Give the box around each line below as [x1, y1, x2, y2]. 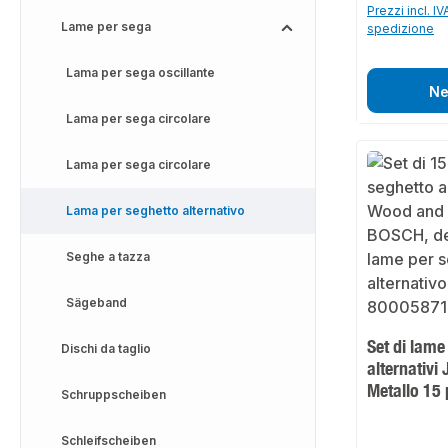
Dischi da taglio [61, 341, 151, 356]
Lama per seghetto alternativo [66, 203, 245, 218]
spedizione [367, 21, 435, 37]
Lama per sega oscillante [66, 65, 215, 80]
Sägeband [66, 295, 127, 310]
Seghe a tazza [66, 249, 150, 264]
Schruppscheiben [61, 387, 166, 402]
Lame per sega [61, 19, 151, 34]
